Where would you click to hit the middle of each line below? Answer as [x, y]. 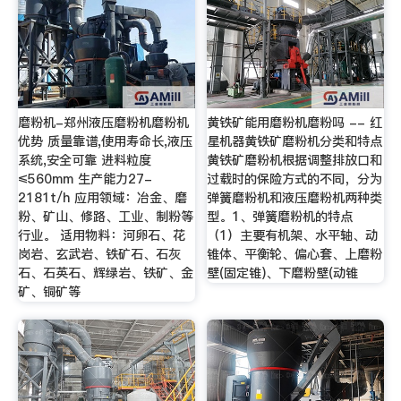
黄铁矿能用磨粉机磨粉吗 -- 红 [295, 123]
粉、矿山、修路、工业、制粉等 [105, 217]
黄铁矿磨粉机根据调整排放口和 [295, 161]
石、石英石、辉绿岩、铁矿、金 [105, 273]
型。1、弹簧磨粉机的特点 [280, 217]
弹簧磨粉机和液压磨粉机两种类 [295, 198]
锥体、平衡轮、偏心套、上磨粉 [295, 255]
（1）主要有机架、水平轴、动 [293, 236]
